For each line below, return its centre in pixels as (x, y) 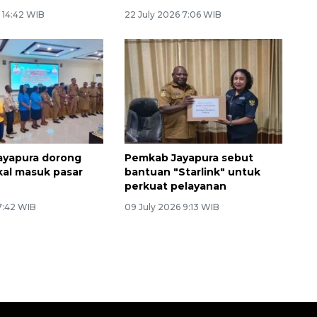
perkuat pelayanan (175, 186)
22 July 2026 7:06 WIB (173, 14)
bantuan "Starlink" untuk (192, 172)
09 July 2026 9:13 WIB (172, 207)
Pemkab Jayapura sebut (189, 158)
